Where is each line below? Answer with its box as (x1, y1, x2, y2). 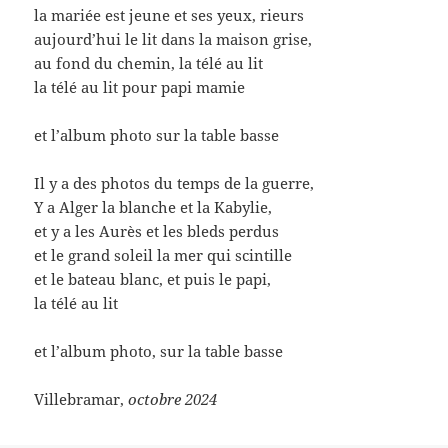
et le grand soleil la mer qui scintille (34, 244, 293, 265)
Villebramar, (34, 388, 129, 409)
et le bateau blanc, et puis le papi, (34, 268, 272, 289)
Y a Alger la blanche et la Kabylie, (34, 196, 273, 217)
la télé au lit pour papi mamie (34, 76, 246, 97)
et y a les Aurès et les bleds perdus (34, 220, 280, 241)
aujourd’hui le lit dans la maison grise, (34, 28, 313, 49)
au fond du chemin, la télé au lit (34, 52, 264, 73)
